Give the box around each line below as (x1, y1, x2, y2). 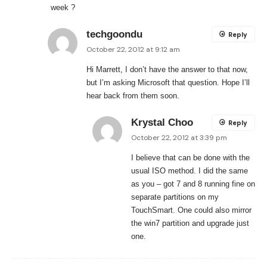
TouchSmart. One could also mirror (131, 206, 252, 215)
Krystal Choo (131, 117, 193, 129)
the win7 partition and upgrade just (131, 219, 249, 228)
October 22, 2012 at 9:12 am (86, 45, 180, 55)
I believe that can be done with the (131, 153, 250, 163)
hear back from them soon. (86, 91, 179, 101)
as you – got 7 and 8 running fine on (131, 179, 255, 189)
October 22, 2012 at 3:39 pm (131, 133, 227, 143)
